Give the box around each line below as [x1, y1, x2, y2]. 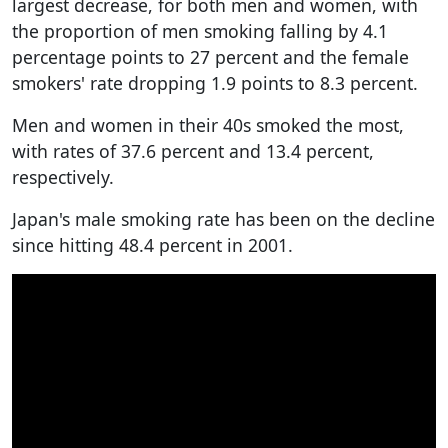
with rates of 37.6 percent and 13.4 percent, [12, 138, 374, 163]
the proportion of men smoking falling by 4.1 [12, 18, 388, 43]
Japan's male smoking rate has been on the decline [12, 206, 435, 231]
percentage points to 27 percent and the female [12, 44, 409, 69]
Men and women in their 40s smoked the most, [12, 112, 404, 137]
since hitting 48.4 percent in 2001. [12, 232, 293, 257]
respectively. [12, 164, 114, 189]
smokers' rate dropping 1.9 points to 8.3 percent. [12, 70, 418, 95]
